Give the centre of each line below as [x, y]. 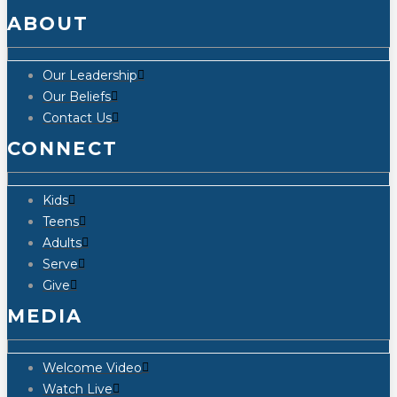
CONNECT [62, 149]
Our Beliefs [77, 97]
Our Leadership [90, 76]
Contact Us [77, 118]
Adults [62, 243]
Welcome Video [92, 368]
